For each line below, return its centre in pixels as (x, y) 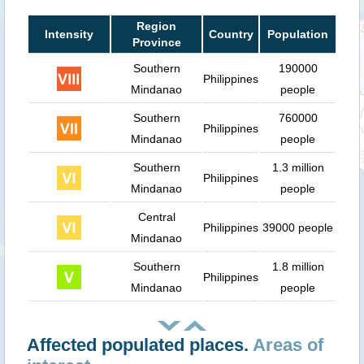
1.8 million (298, 267)
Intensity (69, 35)
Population (298, 35)
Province (156, 43)
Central (156, 217)
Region (156, 26)
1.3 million (298, 168)
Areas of (288, 345)
